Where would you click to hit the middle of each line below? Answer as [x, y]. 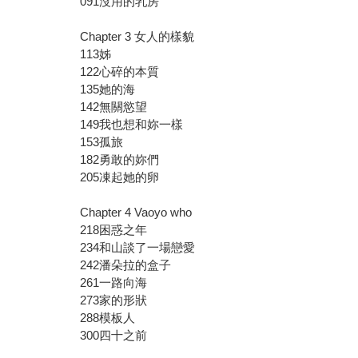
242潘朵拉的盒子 [126, 265]
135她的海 [108, 89]
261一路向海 [114, 283]
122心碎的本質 [120, 72]
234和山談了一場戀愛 [138, 248]
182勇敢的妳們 [120, 160]
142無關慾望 [114, 107]
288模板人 [108, 318]
